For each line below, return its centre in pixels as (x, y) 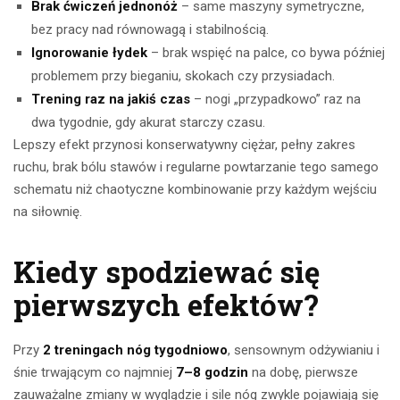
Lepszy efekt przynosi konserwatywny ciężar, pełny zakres (184, 145)
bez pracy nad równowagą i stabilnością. (150, 30)
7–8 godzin (212, 373)
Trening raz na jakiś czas (111, 100)
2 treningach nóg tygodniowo (135, 350)
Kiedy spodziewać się (167, 272)
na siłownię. (48, 212)
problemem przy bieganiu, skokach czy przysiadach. (183, 76)
